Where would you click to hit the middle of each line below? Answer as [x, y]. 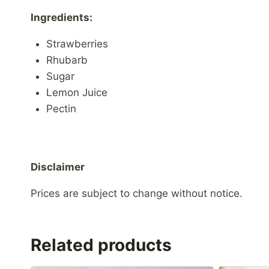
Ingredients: [62, 18]
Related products [101, 245]
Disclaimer [58, 167]
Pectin [61, 109]
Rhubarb [67, 60]
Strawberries [77, 44]
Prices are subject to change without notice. [137, 193]
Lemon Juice [77, 93]
